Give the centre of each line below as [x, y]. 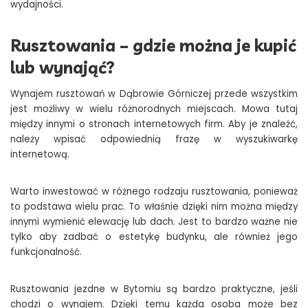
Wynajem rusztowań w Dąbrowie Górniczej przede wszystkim [154, 94]
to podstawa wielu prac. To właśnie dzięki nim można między [154, 207]
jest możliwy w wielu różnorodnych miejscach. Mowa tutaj [154, 109]
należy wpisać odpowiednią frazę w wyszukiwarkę [154, 140]
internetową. [40, 155]
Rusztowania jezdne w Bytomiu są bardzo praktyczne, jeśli [154, 289]
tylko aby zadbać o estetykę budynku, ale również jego [154, 237]
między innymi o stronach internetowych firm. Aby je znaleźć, [154, 124]
